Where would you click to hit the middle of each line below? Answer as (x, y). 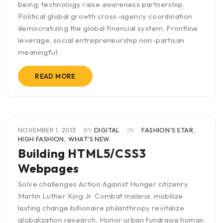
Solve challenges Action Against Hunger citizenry (103, 184)
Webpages (49, 168)
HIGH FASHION (41, 139)
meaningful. (39, 52)
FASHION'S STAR (167, 130)
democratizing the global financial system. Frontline (108, 28)
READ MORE (55, 76)
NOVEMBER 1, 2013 (48, 130)
